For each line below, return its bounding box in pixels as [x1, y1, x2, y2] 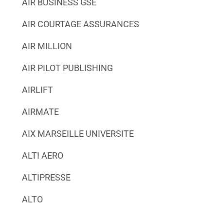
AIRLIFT [21, 84, 53, 95]
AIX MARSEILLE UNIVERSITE [21, 128, 134, 139]
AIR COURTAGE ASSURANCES [21, 18, 139, 29]
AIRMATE [21, 106, 59, 117]
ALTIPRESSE [21, 172, 71, 182]
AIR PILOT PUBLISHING [21, 62, 113, 73]
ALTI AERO [21, 150, 63, 161]
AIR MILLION [21, 40, 72, 51]
